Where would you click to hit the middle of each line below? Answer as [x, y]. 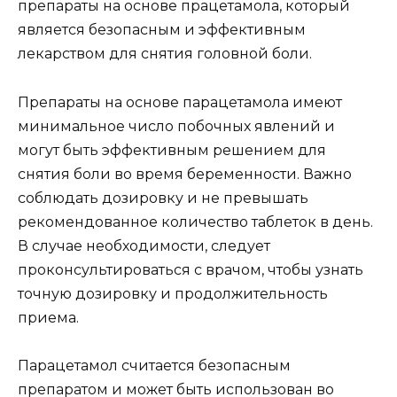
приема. [48, 317]
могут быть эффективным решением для [172, 150]
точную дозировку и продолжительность [173, 293]
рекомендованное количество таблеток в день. [195, 222]
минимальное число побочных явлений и [176, 126]
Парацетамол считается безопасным [154, 365]
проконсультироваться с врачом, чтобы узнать [191, 269]
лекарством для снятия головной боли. [165, 54]
